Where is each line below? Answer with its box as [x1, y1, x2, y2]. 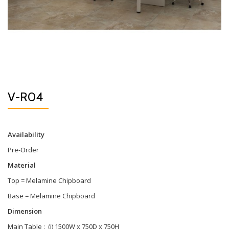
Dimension [8, 207, 42, 216]
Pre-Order [8, 145, 39, 154]
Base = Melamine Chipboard [8, 191, 95, 200]
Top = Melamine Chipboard [8, 176, 91, 185]
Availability [8, 130, 44, 139]
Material [8, 161, 37, 170]
